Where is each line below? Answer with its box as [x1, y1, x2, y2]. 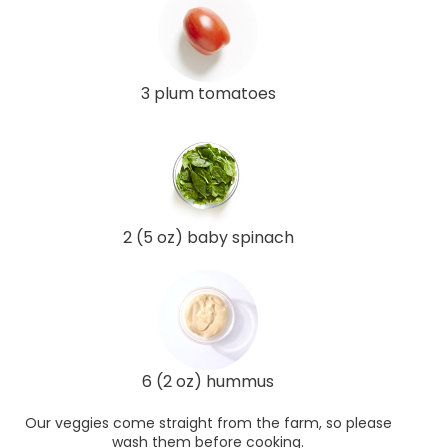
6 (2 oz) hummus [142, 370, 274, 394]
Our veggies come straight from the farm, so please [24, 413, 392, 434]
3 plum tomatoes [140, 82, 276, 106]
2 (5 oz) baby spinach [122, 226, 294, 250]
